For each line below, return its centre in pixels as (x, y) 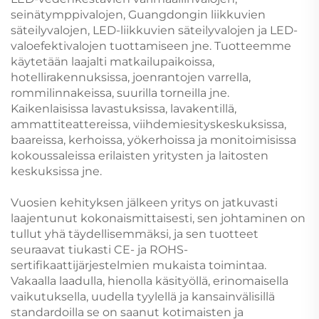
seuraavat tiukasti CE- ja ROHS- (99, 249)
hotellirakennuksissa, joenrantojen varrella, (131, 77)
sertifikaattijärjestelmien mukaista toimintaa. (138, 265)
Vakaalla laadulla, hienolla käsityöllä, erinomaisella (150, 281)
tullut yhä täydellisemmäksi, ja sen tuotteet (135, 234)
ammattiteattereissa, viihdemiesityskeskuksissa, (148, 124)
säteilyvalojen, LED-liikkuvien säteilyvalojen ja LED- (154, 30)
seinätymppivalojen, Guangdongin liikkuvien (138, 14)
